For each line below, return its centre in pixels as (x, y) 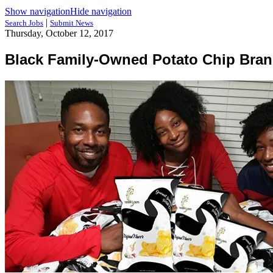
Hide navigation (101, 11)
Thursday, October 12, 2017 (59, 33)
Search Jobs (24, 23)
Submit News (72, 23)
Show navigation (37, 11)
